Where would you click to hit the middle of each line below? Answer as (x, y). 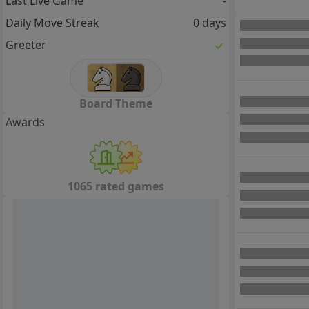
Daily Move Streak (52, 23)
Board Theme (116, 103)
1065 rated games (116, 186)
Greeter (26, 45)
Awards (25, 122)
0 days (209, 23)
